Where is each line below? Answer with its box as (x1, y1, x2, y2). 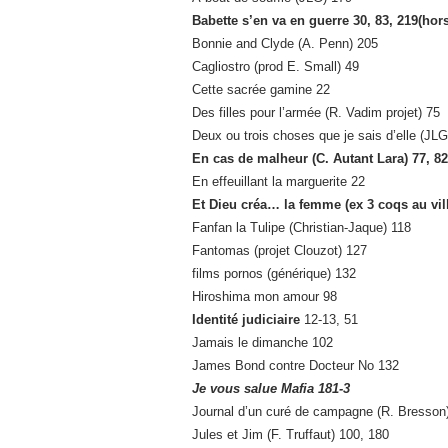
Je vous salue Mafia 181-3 (192, 381, 350, 397)
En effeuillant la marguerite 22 (192, 174, 365, 190)
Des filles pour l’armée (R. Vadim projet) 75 (192, 105, 440, 121)
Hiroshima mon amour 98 (192, 289, 337, 305)
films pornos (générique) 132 (192, 266, 356, 282)
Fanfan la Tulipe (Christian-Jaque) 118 (192, 220, 411, 236)
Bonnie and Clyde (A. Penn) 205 (192, 36, 378, 52)
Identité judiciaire (192, 312, 300, 328)
